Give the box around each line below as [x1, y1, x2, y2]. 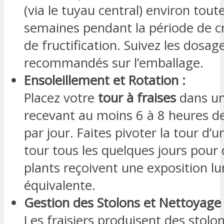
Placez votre [24, 88, 98, 106]
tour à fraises [98, 88, 176, 106]
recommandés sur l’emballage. [24, 53, 203, 71]
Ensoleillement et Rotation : [24, 71, 185, 89]
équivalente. [24, 176, 95, 194]
